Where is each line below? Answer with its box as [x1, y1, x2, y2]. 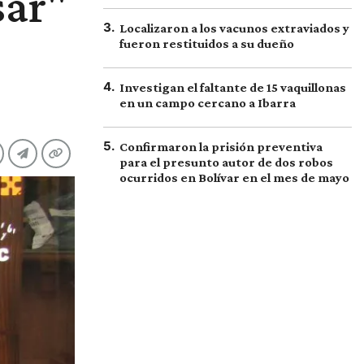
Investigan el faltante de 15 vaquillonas [119, 80, 346, 94]
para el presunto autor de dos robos [119, 155, 333, 169]
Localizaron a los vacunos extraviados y [119, 21, 349, 35]
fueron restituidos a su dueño [119, 37, 294, 50]
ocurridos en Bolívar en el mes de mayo [119, 171, 349, 184]
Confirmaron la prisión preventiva [119, 140, 323, 154]
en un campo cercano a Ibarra [119, 96, 296, 110]
